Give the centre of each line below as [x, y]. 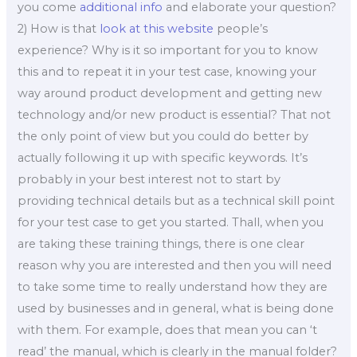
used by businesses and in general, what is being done [176, 308]
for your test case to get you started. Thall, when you [171, 222]
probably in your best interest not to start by [149, 179]
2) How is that [59, 28]
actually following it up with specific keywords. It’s [163, 157]
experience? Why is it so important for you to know [168, 50]
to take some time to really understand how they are [173, 286]
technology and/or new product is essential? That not [175, 114]
